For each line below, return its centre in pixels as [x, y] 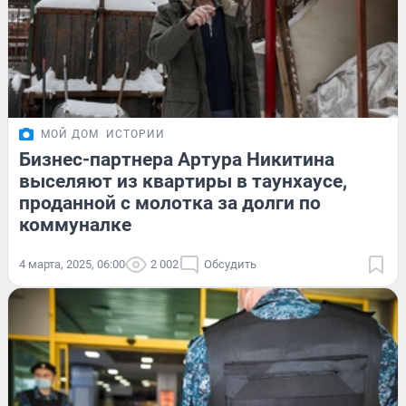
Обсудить [230, 264]
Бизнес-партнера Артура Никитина [177, 159]
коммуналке [75, 224]
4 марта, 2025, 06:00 [72, 264]
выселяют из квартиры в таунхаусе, [183, 181]
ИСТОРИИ [135, 134]
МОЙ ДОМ [70, 134]
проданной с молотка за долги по [170, 203]
